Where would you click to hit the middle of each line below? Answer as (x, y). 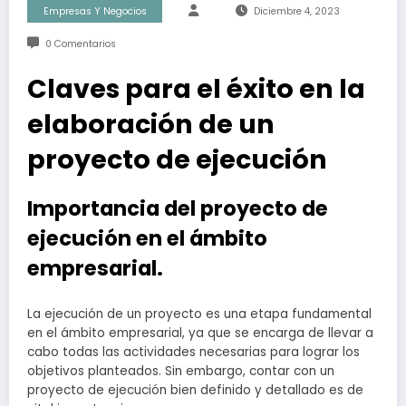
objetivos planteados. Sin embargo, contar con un (181, 371)
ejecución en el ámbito (147, 239)
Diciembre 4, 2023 (296, 12)
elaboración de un (151, 125)
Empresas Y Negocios (95, 12)
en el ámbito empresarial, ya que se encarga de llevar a (200, 333)
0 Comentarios (80, 44)
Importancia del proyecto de (178, 209)
